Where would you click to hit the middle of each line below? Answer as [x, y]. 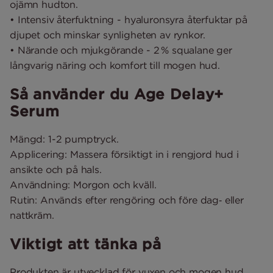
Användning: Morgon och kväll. [83, 185]
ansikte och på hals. [56, 170]
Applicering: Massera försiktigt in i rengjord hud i [124, 154]
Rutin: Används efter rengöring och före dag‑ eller [127, 200]
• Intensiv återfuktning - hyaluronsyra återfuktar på [129, 20]
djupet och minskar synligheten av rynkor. [108, 35]
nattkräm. [32, 215]
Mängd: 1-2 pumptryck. [64, 139]
